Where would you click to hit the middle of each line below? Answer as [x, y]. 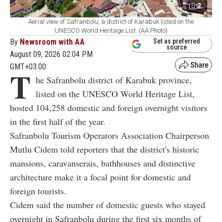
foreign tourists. [38, 191]
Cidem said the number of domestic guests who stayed [108, 204]
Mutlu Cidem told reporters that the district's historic [105, 149]
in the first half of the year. [58, 121]
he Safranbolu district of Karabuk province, [114, 80]
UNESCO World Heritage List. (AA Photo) [111, 30]
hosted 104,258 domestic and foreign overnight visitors [109, 107]
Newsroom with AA [52, 42]
